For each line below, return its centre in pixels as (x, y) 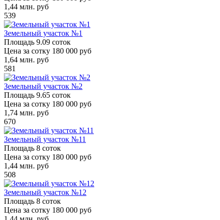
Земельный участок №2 (43, 86)
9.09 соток (54, 42)
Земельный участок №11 (45, 139)
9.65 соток (54, 95)
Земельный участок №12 (45, 192)
